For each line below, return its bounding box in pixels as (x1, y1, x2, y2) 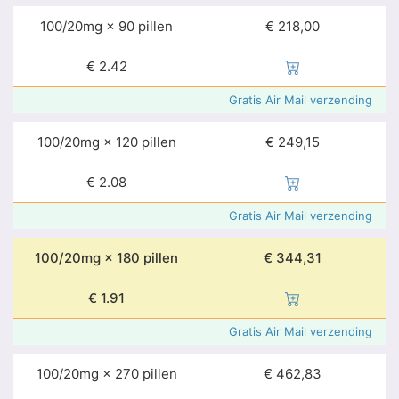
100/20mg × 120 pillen (37, 134, 176, 151)
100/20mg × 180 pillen (35, 249, 178, 266)
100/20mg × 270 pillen (36, 365, 177, 382)
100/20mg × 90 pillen (40, 18, 173, 35)
